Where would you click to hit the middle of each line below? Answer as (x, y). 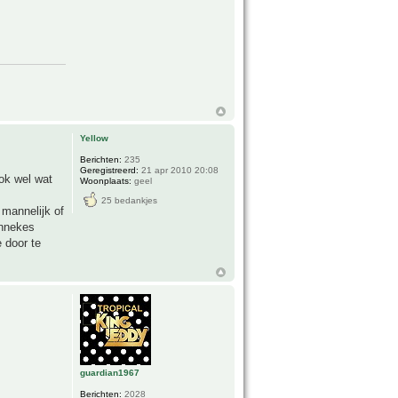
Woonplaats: (106, 181)
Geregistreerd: (110, 171)
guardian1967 (110, 372)
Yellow (95, 139)
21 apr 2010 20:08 (179, 171)
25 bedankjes (130, 201)
